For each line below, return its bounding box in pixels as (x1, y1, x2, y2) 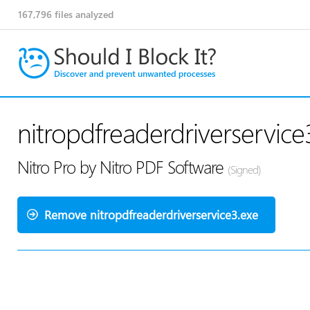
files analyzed (52, 8, 113, 21)
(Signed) (228, 162, 261, 176)
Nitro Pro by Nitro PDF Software (17, 154, 228, 179)
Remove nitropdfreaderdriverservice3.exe (44, 207, 258, 223)
